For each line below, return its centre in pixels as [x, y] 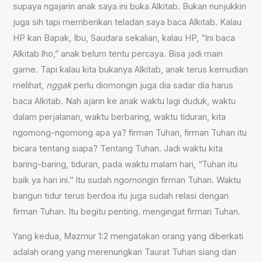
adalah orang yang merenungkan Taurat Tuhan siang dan [125, 252]
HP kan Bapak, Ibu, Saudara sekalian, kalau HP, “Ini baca [124, 38]
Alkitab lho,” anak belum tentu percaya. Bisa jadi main [118, 54]
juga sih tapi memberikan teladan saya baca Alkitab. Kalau [127, 23]
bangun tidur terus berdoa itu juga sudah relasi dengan [121, 196]
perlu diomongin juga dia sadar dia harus [153, 86]
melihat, [30, 86]
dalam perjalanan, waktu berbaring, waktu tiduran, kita [120, 117]
